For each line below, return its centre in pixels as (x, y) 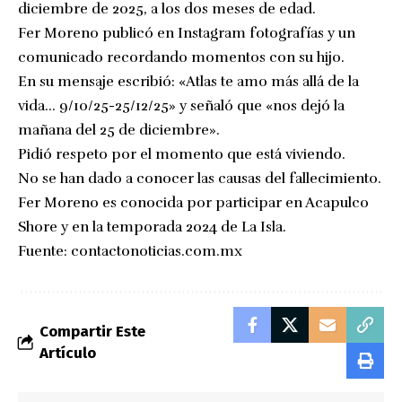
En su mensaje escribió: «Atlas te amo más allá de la (188, 81)
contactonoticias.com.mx (157, 251)
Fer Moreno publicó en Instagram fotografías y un (187, 33)
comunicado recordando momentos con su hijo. (181, 57)
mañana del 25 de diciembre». (119, 130)
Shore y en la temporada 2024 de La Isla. (152, 227)
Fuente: (44, 251)
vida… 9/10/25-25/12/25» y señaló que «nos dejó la (181, 105)
